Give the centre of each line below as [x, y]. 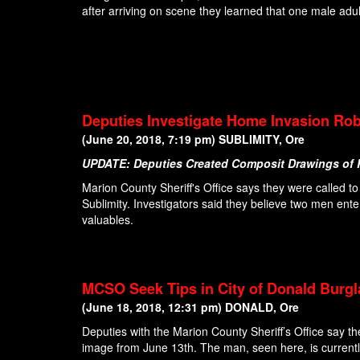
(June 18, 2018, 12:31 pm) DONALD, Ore [190, 307]
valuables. [109, 219]
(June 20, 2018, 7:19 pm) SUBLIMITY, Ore [193, 139]
